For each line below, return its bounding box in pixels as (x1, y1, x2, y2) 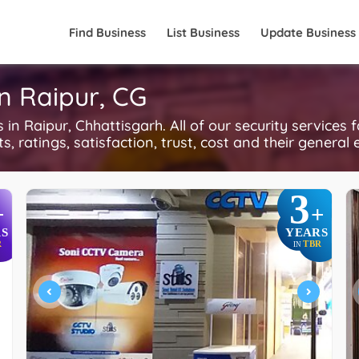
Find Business (69, 25, 146, 40)
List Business (167, 25, 240, 40)
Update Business (260, 25, 356, 40)
